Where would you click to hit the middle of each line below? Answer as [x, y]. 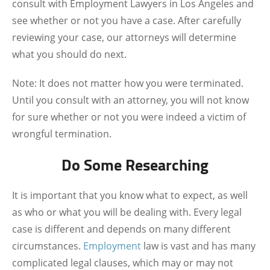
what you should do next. [71, 54]
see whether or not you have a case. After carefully [127, 20]
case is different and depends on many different [121, 229]
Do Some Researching [135, 165]
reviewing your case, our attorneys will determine [124, 37]
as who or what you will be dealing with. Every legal [127, 212]
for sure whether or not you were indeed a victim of [129, 117]
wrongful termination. [62, 134]
